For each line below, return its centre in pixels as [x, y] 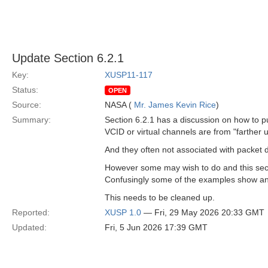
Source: [27, 105]
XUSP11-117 [129, 75]
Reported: [31, 212]
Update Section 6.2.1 [68, 58]
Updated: [29, 227]
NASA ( [119, 105]
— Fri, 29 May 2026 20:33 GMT [203, 212]
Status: [25, 90]
